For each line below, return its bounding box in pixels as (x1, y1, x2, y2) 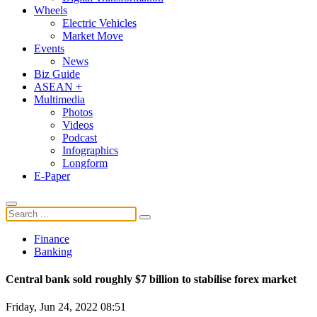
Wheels (34, 4, 67, 16)
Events (34, 42, 64, 54)
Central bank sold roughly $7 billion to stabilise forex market (6, 273, 296, 286)
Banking (34, 245, 72, 258)
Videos (62, 118, 93, 131)
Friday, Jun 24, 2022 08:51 (6, 301, 126, 313)
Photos (62, 105, 93, 118)
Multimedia (34, 93, 85, 105)
